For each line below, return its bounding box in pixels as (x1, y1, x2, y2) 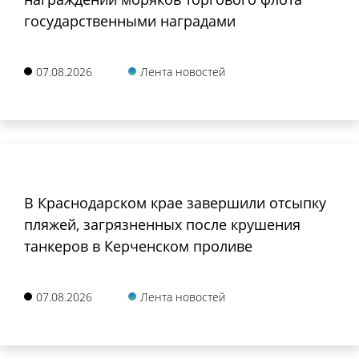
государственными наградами (24, 10, 236, 30)
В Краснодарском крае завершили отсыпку (24, 192, 326, 212)
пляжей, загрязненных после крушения (24, 214, 301, 234)
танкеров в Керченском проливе (24, 236, 252, 256)
